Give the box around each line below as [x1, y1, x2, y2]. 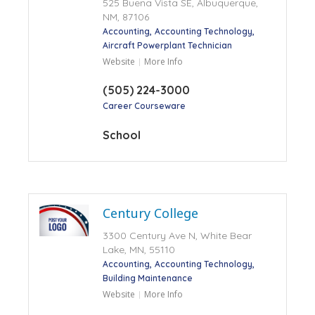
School [102, 127, 141, 142]
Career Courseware [102, 100, 186, 111]
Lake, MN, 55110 [102, 243, 175, 256]
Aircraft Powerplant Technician [102, 39, 232, 51]
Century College [102, 204, 198, 221]
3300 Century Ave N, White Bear [102, 229, 252, 242]
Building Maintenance [102, 272, 193, 283]
